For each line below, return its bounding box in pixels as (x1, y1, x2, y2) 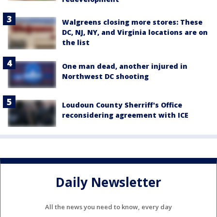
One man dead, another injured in (62, 61, 187, 71)
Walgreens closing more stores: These (62, 17, 202, 27)
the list (62, 38, 90, 47)
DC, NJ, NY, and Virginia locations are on (62, 28, 208, 37)
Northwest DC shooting (62, 71, 149, 81)
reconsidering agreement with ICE (62, 110, 188, 120)
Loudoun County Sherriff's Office (62, 100, 182, 109)
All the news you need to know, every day (45, 202, 172, 211)
